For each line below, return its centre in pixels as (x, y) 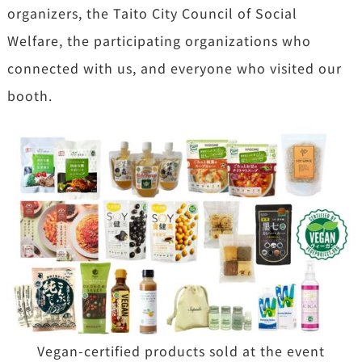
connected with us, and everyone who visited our (174, 67)
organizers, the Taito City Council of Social (152, 13)
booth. (29, 95)
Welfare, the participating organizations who (159, 40)
